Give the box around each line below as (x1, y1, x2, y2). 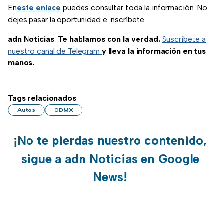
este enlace (17, 3, 61, 13)
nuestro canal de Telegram (8, 46, 102, 56)
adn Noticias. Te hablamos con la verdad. (8, 34, 160, 44)
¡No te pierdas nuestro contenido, (13, 133, 207, 148)
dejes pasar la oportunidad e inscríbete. (8, 15, 146, 25)
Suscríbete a (162, 34, 206, 44)
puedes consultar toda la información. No (61, 3, 207, 13)
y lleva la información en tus (102, 46, 206, 56)
